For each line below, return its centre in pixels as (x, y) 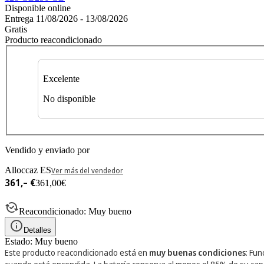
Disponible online (38, 8)
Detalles (37, 230)
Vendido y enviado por (47, 150)
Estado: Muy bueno (41, 242)
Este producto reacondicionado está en (77, 253)
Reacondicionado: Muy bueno (75, 212)
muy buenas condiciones (197, 253)
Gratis (16, 29)
